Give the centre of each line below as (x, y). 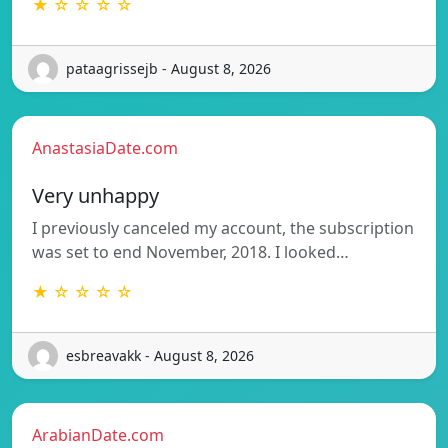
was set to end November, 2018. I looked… (190, 251)
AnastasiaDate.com (105, 147)
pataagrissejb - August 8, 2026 (168, 69)
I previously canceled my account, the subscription (223, 227)
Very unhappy (95, 195)
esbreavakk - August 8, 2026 (160, 356)
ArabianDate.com (98, 434)
